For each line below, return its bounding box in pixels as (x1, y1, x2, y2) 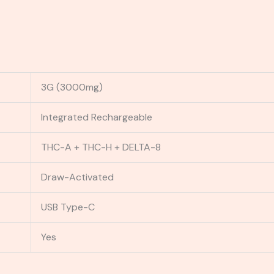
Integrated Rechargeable (40, 111, 152, 124)
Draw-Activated (40, 171, 114, 184)
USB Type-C (40, 201, 95, 214)
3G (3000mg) (40, 81, 103, 94)
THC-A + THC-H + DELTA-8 (40, 141, 161, 154)
